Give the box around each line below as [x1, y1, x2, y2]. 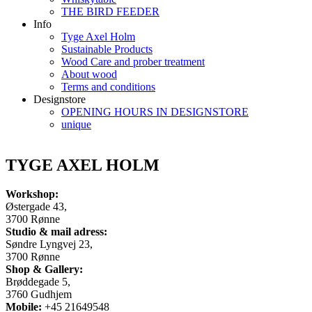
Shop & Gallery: [6, 263, 83, 276]
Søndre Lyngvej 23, [6, 238, 93, 251]
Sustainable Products [61, 42, 153, 55]
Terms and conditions [61, 80, 155, 93]
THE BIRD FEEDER [61, 5, 159, 17]
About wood [61, 68, 117, 80]
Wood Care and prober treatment [61, 55, 205, 68]
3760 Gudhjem [6, 288, 72, 301]
